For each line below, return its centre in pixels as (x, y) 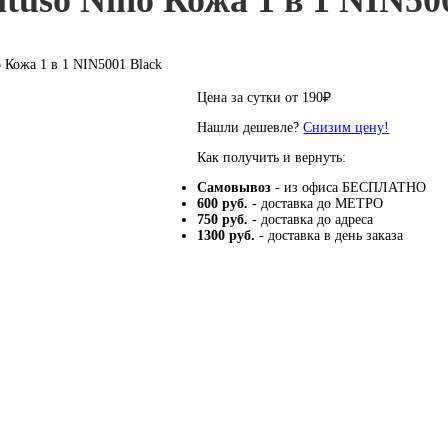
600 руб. (223, 203)
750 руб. (223, 219)
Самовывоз (234, 187)
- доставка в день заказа (329, 235)
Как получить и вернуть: (272, 157)
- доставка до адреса (311, 219)
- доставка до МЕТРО (316, 203)
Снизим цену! (346, 127)
